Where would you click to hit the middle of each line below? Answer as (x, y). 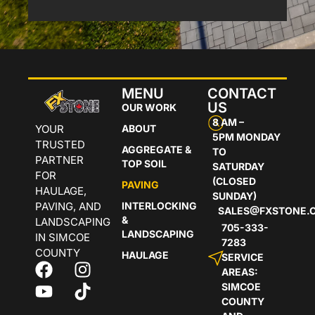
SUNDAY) (234, 195)
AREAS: (239, 271)
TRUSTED (60, 144)
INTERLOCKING (159, 205)
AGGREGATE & (156, 149)
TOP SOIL (144, 163)
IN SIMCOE (63, 237)
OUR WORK (149, 107)
